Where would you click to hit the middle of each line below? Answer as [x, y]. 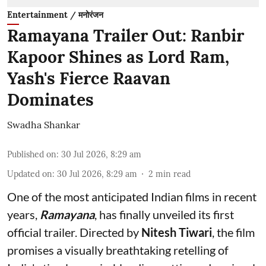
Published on [32, 154]
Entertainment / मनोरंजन [55, 15]
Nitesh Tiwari [177, 232]
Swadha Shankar [44, 124]
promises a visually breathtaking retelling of [118, 250]
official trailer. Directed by [74, 232]
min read [173, 174]
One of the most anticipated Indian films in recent [132, 196]
